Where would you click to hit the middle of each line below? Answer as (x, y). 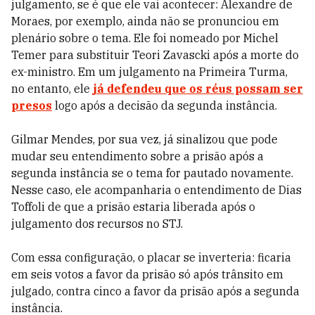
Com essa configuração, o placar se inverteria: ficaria (151, 257)
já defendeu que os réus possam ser (198, 89)
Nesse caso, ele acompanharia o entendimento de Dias (156, 190)
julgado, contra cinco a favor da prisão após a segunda (155, 291)
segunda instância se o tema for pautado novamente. (152, 173)
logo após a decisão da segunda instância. (165, 105)
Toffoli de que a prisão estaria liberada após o (133, 207)
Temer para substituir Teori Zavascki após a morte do (155, 55)
